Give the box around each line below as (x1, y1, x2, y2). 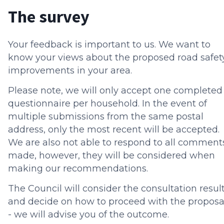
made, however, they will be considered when (8, 150, 215, 161)
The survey (8, 5, 89, 27)
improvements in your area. (8, 65, 137, 76)
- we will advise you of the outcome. (8, 209, 169, 220)
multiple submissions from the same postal (8, 111, 203, 122)
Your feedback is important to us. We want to (8, 39, 210, 50)
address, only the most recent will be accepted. (8, 124, 219, 135)
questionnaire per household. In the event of (8, 98, 207, 109)
